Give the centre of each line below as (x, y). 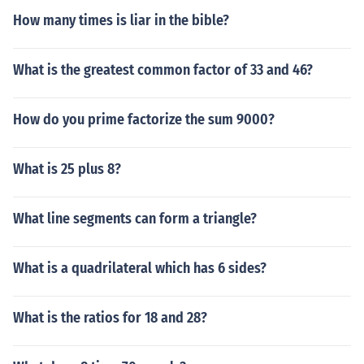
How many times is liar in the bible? (121, 20)
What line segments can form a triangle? (135, 219)
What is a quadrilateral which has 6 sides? (140, 268)
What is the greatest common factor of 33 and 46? (163, 70)
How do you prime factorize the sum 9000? (144, 119)
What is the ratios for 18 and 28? (110, 318)
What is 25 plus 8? (67, 169)
